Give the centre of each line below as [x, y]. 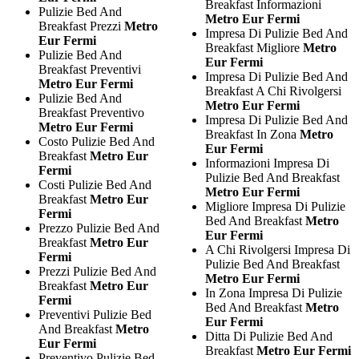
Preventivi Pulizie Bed [95, 314]
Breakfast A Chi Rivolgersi [273, 91]
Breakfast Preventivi [90, 69]
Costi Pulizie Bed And [95, 184]
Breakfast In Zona [252, 134]
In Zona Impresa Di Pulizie [273, 292]
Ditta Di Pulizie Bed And [268, 336]
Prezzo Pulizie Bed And [99, 228]
